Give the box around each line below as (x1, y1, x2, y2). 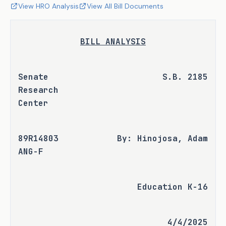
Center (18, 98, 49, 108)
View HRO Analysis (18, 2, 79, 11)
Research (18, 85, 59, 95)
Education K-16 (137, 182, 208, 192)
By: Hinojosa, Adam (117, 133, 208, 144)
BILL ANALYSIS (80, 36, 146, 47)
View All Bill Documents (87, 2, 163, 11)
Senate (18, 72, 49, 82)
